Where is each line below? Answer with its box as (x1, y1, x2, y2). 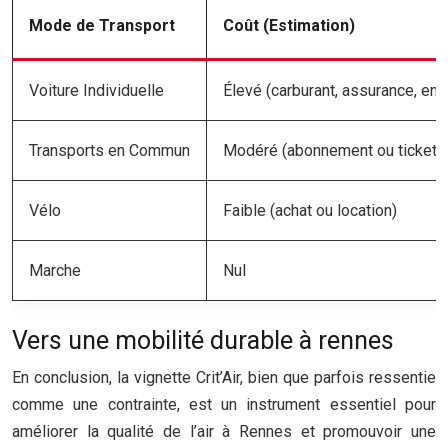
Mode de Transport (29, 16, 175, 35)
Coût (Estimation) (223, 16, 355, 35)
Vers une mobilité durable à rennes (12, 326, 394, 355)
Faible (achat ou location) (223, 201, 397, 220)
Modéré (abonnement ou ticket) (223, 141, 442, 160)
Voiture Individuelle (29, 81, 164, 100)
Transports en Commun (29, 141, 190, 160)
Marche (29, 261, 81, 280)
